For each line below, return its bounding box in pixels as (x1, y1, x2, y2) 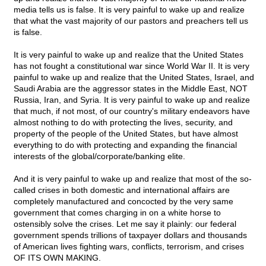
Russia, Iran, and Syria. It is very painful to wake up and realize (14, 95, 250, 105)
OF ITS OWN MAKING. (14, 253, 101, 263)
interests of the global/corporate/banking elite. (14, 151, 185, 161)
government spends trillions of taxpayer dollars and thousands (14, 230, 247, 240)
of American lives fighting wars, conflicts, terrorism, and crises (14, 242, 244, 252)
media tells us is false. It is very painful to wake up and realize (14, 5, 245, 15)
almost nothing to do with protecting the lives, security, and (14, 118, 233, 128)
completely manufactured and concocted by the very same (14, 197, 233, 207)
